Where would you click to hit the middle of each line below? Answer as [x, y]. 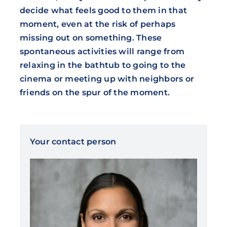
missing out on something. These [91, 38]
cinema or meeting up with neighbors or [107, 79]
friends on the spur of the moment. [95, 93]
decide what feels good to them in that [103, 11]
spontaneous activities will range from [102, 52]
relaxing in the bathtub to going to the [103, 65]
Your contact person [73, 142]
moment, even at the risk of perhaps [98, 24]
